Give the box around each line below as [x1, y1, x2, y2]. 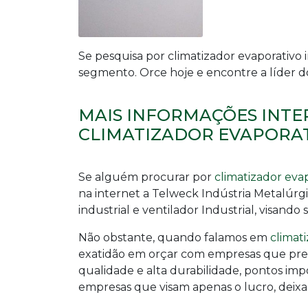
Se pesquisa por [78, 49, 168, 63]
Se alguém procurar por [78, 170, 214, 184]
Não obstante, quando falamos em [78, 231, 270, 245]
